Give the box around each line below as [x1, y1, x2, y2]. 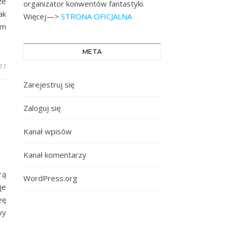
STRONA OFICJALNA [59, 11, 132, 22]
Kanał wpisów [23, 126, 72, 137]
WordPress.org [23, 173, 77, 184]
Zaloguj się [23, 103, 61, 113]
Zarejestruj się [23, 79, 74, 90]
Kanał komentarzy [23, 150, 87, 160]
